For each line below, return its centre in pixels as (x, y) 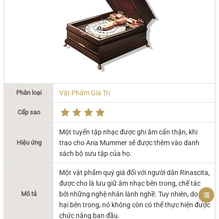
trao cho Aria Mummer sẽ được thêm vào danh (129, 143)
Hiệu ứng (29, 142)
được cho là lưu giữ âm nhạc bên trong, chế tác (130, 183)
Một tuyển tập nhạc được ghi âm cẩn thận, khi (128, 132)
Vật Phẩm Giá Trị (85, 93)
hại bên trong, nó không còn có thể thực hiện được (135, 205)
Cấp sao (29, 112)
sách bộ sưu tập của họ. (96, 153)
